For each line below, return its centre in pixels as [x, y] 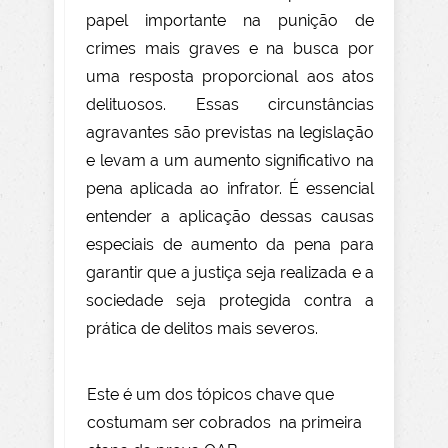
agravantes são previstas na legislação [230, 133]
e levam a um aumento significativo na [230, 161]
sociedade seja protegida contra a [230, 301]
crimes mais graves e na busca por [230, 49]
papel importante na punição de [230, 21]
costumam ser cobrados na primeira [224, 423]
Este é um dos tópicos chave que [210, 395]
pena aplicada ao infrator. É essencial [230, 189]
